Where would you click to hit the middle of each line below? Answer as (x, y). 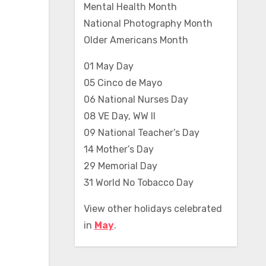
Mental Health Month (130, 7)
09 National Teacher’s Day (141, 133)
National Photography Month (148, 23)
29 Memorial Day (120, 166)
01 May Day (108, 66)
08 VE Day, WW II (119, 116)
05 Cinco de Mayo (123, 83)
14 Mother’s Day (118, 149)
